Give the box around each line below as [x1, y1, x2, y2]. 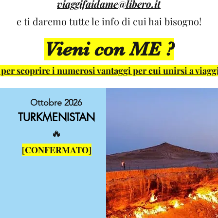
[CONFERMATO [21, 144, 89, 156]
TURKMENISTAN [18, 110, 95, 124]
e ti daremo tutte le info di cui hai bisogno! [16, 15, 201, 28]
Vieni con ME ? [44, 38, 174, 60]
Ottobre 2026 [30, 97, 82, 108]
